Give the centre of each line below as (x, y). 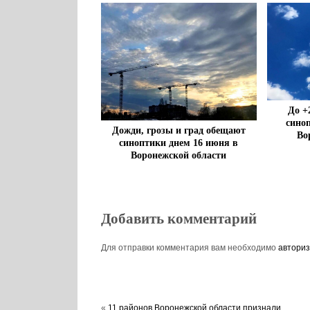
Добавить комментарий (179, 219)
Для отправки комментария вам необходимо (189, 247)
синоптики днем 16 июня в (179, 143)
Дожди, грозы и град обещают (179, 130)
